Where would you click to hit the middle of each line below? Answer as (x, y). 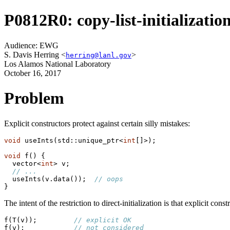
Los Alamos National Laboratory (57, 64)
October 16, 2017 (33, 73)
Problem (34, 98)
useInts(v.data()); (49, 179)
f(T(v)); (39, 220)
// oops (109, 179)
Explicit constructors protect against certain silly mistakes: (97, 123)
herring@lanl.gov (99, 55)
